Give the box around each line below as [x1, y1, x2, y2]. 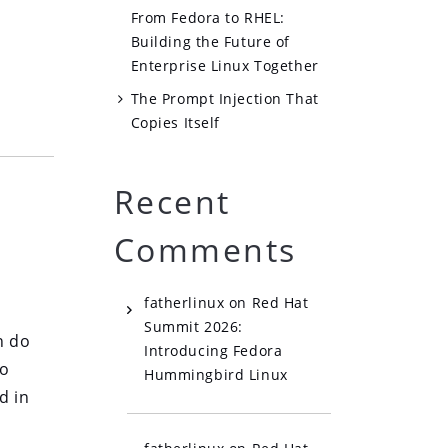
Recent [113, 179, 231, 223]
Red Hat [251, 292, 309, 312]
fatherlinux [144, 292, 225, 312]
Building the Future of [130, 32, 290, 52]
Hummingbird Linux [144, 364, 288, 384]
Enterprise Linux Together [130, 56, 319, 76]
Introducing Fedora [144, 340, 283, 360]
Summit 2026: [144, 316, 243, 336]
